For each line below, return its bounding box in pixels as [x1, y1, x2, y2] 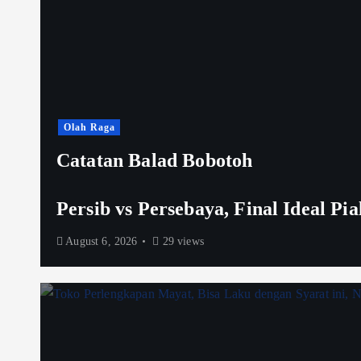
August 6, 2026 [63, 234, 138, 247]
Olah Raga [63, 121, 115, 133]
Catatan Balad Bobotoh [56, 149, 253, 171]
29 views [159, 234, 204, 247]
